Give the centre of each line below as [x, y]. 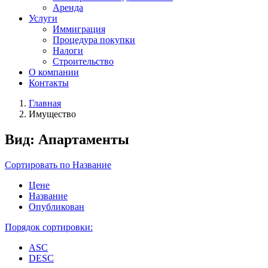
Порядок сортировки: [49, 227]
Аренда [68, 7]
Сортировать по [39, 165]
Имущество [52, 114]
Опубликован [57, 206]
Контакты [49, 83]
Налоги [68, 51]
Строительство [83, 61]
